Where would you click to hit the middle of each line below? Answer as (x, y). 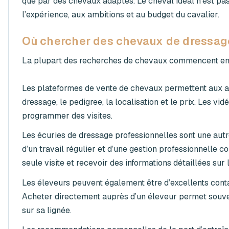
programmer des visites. (67, 116)
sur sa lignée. (47, 210)
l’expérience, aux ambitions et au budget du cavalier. (120, 14)
